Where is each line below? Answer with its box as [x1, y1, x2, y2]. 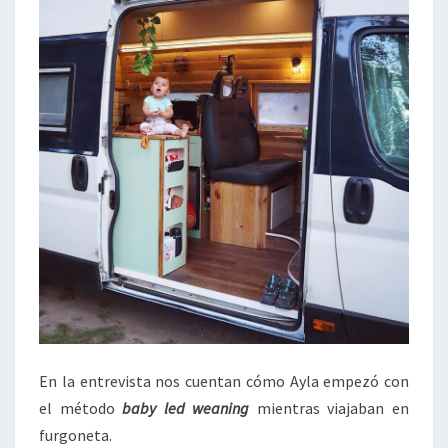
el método [39, 398, 123, 418]
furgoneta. [39, 425, 112, 445]
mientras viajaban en [256, 398, 410, 418]
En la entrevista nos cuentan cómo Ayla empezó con [39, 371, 409, 391]
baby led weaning [122, 398, 257, 418]
